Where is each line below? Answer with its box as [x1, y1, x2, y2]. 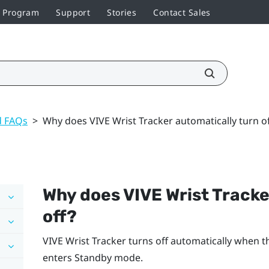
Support [56, 6, 91, 18]
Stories [107, 6, 137, 18]
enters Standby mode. [42, 250, 143, 264]
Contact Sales [153, 6, 211, 18]
